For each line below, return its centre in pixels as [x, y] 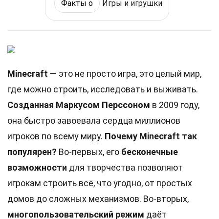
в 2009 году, [175, 105]
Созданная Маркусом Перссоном [79, 105]
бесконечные [150, 152]
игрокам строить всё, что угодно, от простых [100, 183]
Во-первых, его [89, 152]
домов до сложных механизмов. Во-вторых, [98, 199]
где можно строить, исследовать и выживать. [103, 89]
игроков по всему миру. [56, 136]
